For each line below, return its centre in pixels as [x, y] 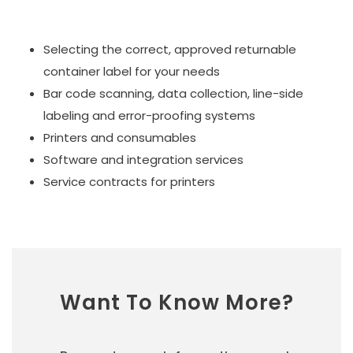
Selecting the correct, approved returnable [170, 49]
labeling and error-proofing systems [149, 115]
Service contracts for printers [129, 182]
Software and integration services [143, 160]
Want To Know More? [176, 303]
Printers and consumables [120, 137]
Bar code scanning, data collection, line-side [173, 93]
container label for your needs [132, 71]
